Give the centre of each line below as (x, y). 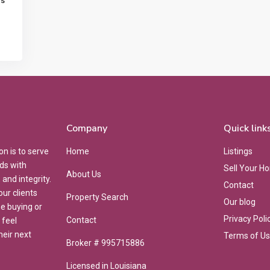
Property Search (97, 197)
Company (87, 129)
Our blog (240, 202)
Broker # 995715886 (105, 243)
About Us (84, 174)
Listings (238, 152)
